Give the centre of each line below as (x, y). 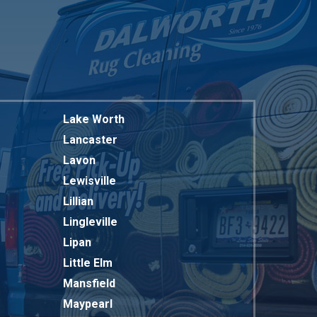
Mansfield (89, 283)
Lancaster (90, 140)
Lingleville (90, 222)
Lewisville (90, 181)
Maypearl (88, 304)
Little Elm (88, 263)
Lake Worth (94, 119)
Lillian (78, 201)
